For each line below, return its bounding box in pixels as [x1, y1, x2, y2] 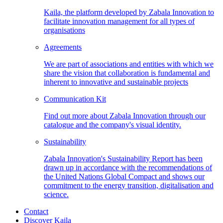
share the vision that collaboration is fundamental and [44, 68, 210, 77]
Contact [24, 207, 48, 216]
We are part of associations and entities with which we [44, 59, 214, 68]
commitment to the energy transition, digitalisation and [44, 181, 214, 190]
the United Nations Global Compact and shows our [44, 172, 205, 181]
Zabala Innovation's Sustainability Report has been [44, 154, 203, 163]
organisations [44, 25, 85, 34]
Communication [44, 94, 96, 103]
